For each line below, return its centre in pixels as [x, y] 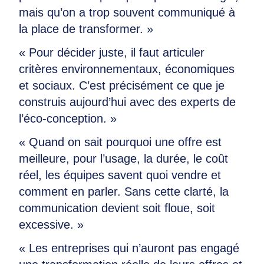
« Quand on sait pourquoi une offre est [120, 142]
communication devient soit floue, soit [117, 208]
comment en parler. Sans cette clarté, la [124, 192]
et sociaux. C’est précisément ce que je [122, 85]
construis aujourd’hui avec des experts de [127, 102]
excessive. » [51, 225]
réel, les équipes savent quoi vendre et [120, 175]
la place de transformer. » [86, 29]
